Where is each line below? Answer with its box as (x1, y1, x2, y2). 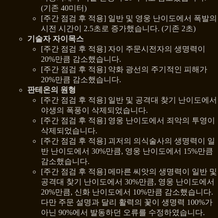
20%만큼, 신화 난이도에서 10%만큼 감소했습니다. (41, 188, 213, 197)
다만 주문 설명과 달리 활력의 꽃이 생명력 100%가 (41, 198, 213, 207)
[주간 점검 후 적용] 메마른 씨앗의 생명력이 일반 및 (41, 167, 217, 176)
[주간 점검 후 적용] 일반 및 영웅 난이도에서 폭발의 (41, 14, 217, 23)
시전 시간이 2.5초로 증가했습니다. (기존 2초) (41, 24, 196, 33)
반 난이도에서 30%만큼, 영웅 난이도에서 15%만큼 (41, 147, 213, 156)
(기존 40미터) (41, 4, 87, 13)
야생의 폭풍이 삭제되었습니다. (41, 106, 148, 115)
